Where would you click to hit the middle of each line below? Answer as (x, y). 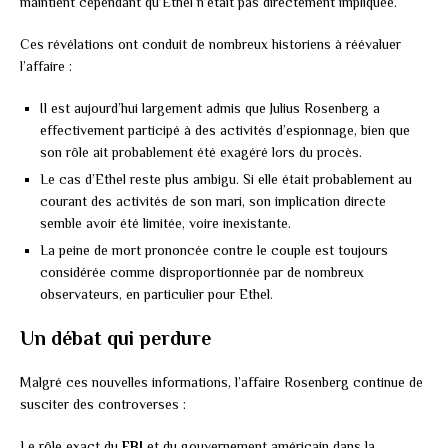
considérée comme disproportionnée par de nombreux (202, 271)
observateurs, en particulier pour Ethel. (156, 293)
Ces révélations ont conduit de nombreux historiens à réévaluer (210, 43)
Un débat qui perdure (115, 337)
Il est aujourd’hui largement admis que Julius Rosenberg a (210, 107)
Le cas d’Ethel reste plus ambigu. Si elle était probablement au (226, 178)
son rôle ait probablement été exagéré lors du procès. (201, 151)
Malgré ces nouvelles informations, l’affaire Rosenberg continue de (221, 381)
